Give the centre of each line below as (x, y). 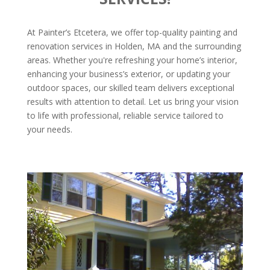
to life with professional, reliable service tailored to (125, 115)
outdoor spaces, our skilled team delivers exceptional (130, 87)
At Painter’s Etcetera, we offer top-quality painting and (132, 32)
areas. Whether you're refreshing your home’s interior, (132, 60)
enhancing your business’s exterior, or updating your (128, 74)
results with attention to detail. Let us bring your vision (133, 101)
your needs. (49, 129)
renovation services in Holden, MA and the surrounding (134, 46)
